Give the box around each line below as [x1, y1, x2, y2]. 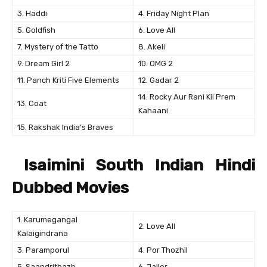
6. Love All [138, 26, 175, 35]
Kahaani [138, 106, 168, 116]
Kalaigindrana [17, 229, 68, 238]
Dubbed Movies [12, 178, 129, 198]
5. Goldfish [17, 26, 55, 35]
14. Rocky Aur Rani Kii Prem [138, 92, 235, 102]
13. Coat [17, 99, 46, 108]
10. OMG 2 [138, 59, 173, 69]
